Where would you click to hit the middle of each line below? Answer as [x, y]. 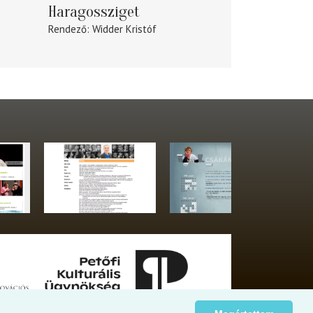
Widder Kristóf [124, 29]
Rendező [67, 29]
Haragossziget [94, 12]
